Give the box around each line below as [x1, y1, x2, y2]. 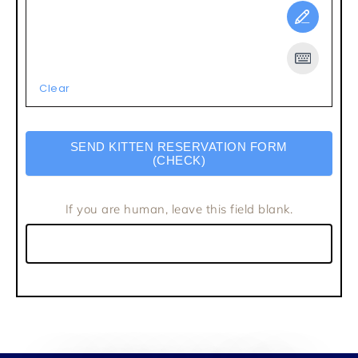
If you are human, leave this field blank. [65, 201, 293, 217]
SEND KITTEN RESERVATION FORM [70, 139, 288, 153]
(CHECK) [152, 153, 206, 167]
